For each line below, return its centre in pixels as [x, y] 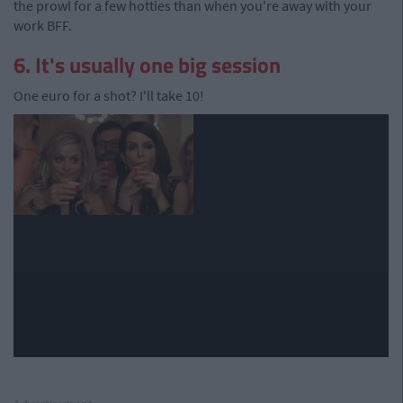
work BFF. [43, 25]
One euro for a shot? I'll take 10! [109, 95]
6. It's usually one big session [147, 65]
